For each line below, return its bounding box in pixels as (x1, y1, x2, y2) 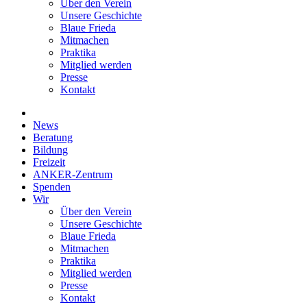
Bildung (33, 143, 68, 156)
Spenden (33, 180, 71, 193)
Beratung (33, 131, 73, 143)
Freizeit (33, 156, 65, 168)
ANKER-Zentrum (33, 168, 112, 180)
